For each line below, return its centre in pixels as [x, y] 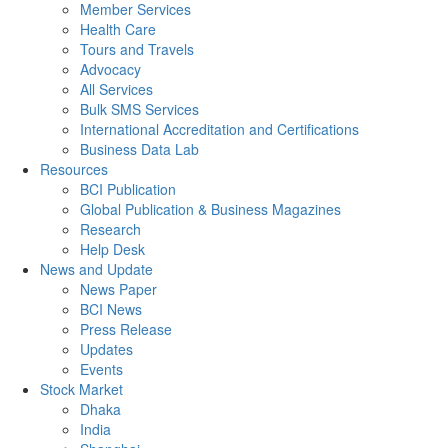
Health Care [118, 28]
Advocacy [110, 68]
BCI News [111, 308]
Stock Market [81, 388]
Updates [106, 348]
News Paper [118, 288]
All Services [116, 88]
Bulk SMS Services [139, 108]
